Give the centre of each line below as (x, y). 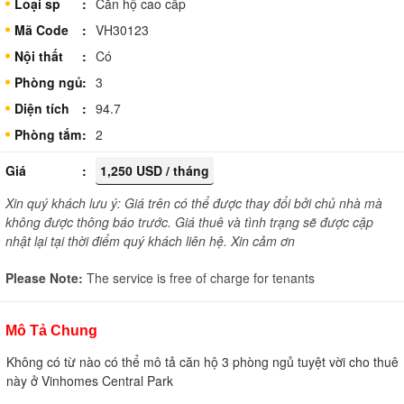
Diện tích (42, 108)
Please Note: (46, 277)
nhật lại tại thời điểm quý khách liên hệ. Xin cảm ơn (150, 240)
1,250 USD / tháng (155, 170)
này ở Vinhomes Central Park (90, 380)
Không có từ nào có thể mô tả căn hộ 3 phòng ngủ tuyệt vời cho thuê (202, 361)
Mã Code (41, 29)
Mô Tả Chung (51, 330)
